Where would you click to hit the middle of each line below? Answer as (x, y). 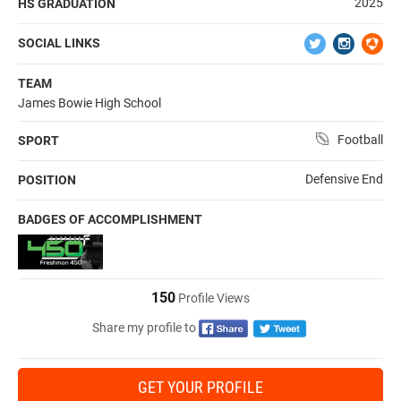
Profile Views (213, 298)
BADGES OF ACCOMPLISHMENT (110, 220)
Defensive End (344, 179)
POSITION (47, 180)
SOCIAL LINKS (59, 43)
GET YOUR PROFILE (200, 388)
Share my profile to (144, 327)
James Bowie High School (90, 103)
